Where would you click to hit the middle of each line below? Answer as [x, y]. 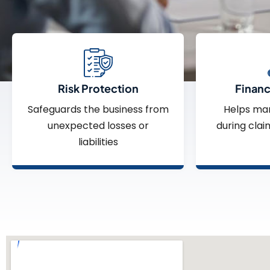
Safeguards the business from [98, 109]
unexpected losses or [98, 125]
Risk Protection [98, 88]
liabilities [98, 142]
